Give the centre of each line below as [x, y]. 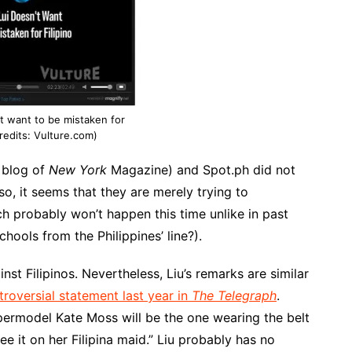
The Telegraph [234, 295]
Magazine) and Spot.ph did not [201, 170]
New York [78, 170]
